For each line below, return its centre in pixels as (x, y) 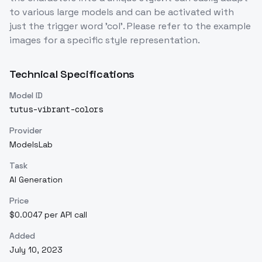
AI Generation (36, 180)
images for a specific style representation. (105, 40)
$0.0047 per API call (48, 215)
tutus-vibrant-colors (56, 110)
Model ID (26, 96)
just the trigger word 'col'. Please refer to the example (130, 26)
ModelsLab (31, 145)
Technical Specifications (72, 74)
